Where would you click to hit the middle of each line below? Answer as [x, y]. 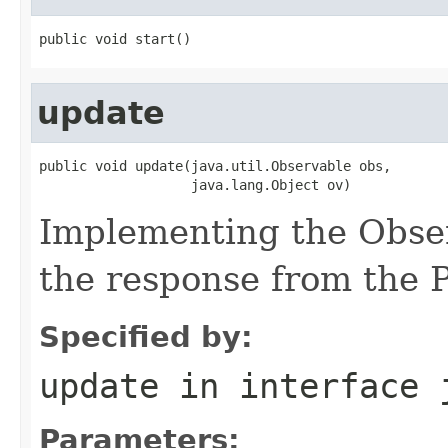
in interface [299, 385]
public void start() [115, 38]
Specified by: [146, 336]
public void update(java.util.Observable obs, [215, 165]
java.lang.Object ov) [195, 184]
